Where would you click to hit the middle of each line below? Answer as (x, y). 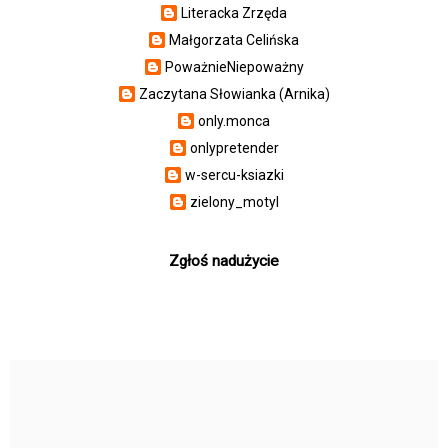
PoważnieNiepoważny (234, 66)
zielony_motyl (234, 201)
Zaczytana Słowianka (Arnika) (234, 93)
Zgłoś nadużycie (224, 261)
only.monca (234, 120)
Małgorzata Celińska (234, 39)
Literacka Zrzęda (234, 12)
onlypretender (234, 147)
